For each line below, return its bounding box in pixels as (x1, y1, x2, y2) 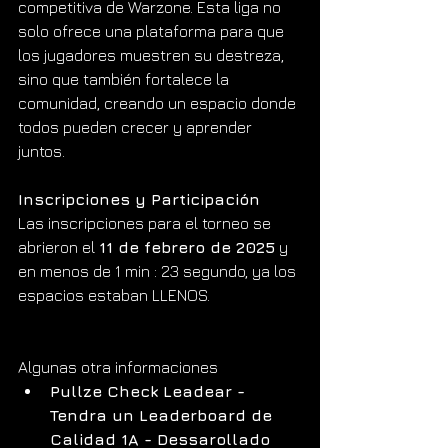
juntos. (18, 141, 65, 160)
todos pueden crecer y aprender (18, 117, 256, 136)
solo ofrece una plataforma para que (18, 21, 288, 40)
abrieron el (18, 237, 99, 256)
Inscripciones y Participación (18, 189, 260, 208)
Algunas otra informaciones (18, 357, 222, 376)
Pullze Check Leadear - (50, 381, 250, 400)
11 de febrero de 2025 (99, 237, 275, 256)
